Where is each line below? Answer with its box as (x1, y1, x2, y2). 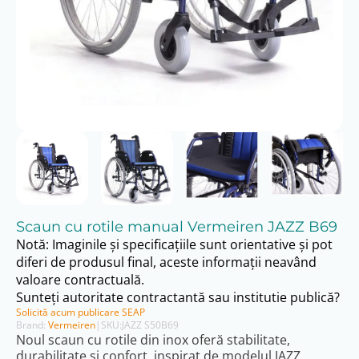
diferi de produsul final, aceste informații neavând (16, 252, 317, 271)
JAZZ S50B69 (122, 317, 179, 332)
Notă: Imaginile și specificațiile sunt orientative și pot (16, 235, 333, 253)
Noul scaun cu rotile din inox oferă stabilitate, (16, 330, 290, 349)
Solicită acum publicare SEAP (16, 305, 145, 319)
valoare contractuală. (16, 270, 144, 288)
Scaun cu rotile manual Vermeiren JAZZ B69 (16, 217, 337, 236)
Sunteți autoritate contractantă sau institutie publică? (16, 288, 340, 306)
